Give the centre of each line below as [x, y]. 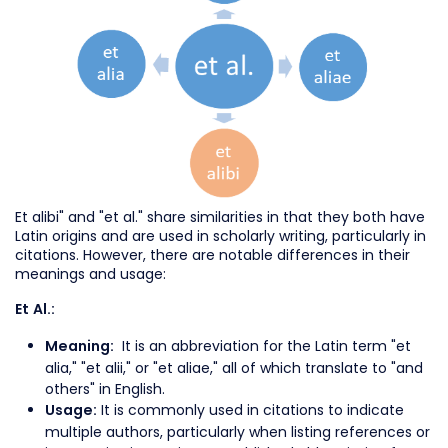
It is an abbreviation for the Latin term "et [262, 345]
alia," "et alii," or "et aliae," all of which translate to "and [234, 367]
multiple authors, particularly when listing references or [237, 431]
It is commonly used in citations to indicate [252, 409]
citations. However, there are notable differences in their [212, 254]
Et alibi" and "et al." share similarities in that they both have [220, 216]
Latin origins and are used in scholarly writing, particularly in [220, 235]
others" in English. [105, 388]
